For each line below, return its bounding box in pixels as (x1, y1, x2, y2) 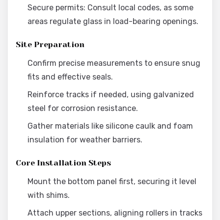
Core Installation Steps (16, 158, 111, 167)
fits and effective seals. (27, 72, 113, 82)
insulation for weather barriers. (27, 135, 142, 144)
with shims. (27, 191, 70, 200)
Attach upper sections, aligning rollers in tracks (27, 208, 202, 218)
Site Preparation (16, 40, 84, 49)
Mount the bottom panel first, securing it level (27, 177, 196, 186)
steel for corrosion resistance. (27, 104, 138, 113)
